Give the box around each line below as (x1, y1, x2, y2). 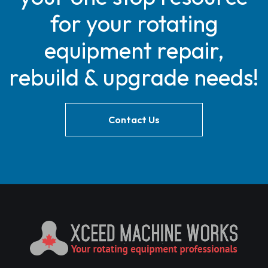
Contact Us (108, 114, 160, 126)
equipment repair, (44, 36, 224, 65)
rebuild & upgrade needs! (9, 63, 259, 92)
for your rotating (50, 9, 218, 38)
